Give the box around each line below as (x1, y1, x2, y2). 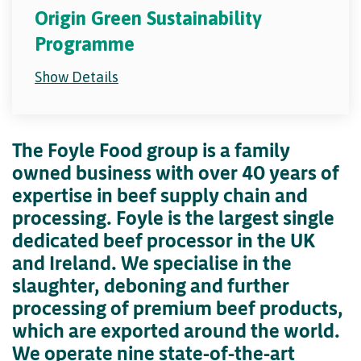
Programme (35, 32, 135, 55)
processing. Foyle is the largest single (12, 205, 334, 229)
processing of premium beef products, (12, 296, 343, 319)
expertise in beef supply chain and (12, 183, 308, 206)
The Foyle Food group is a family (12, 138, 290, 161)
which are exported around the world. (12, 318, 340, 342)
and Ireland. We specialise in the (12, 251, 292, 274)
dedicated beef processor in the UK (12, 228, 314, 251)
